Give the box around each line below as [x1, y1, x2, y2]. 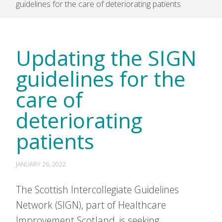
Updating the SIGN [16, 44, 197, 72]
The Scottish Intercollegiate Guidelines [16, 183, 179, 196]
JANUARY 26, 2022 [16, 160, 66, 168]
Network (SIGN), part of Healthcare [16, 198, 166, 212]
